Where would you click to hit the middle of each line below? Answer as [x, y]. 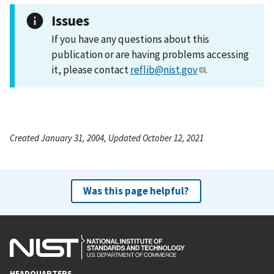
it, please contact [91, 69]
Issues [70, 20]
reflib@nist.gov [164, 69]
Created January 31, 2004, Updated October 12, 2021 [107, 138]
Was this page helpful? [136, 191]
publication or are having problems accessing [150, 54]
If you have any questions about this [130, 39]
